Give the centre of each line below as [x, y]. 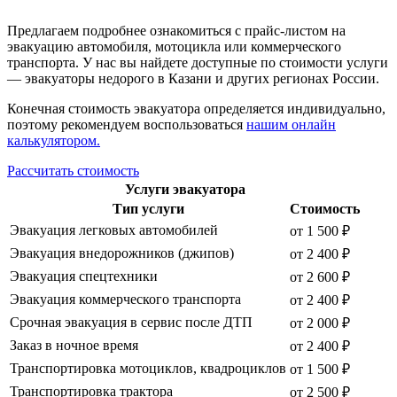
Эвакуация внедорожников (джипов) [122, 253]
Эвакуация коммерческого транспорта [125, 299]
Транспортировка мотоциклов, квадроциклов [148, 368]
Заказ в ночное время [74, 345]
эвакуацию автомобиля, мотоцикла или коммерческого [174, 46]
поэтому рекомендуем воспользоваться [127, 124]
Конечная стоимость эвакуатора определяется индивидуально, [196, 108]
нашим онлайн [291, 124]
